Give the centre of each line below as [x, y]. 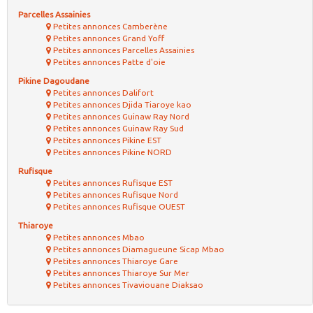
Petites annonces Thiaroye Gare [115, 261]
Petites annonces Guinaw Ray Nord [120, 117]
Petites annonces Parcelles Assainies [123, 50]
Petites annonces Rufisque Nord [115, 195]
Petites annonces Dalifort [102, 93]
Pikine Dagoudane [54, 81]
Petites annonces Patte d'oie [108, 62]
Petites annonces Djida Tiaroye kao [121, 105]
